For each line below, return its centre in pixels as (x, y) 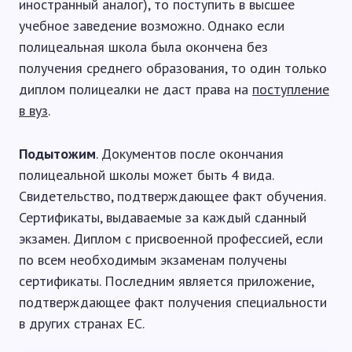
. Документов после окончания (190, 153)
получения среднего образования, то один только (173, 68)
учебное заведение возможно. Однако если (152, 25)
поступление (291, 89)
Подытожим (57, 153)
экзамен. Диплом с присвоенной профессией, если (171, 238)
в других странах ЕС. (82, 323)
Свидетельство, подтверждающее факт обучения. (172, 196)
